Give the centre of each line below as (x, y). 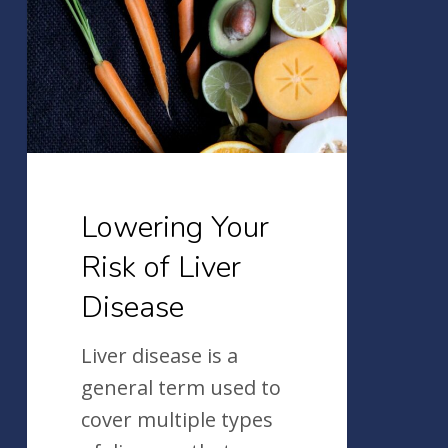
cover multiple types (177, 419)
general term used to (181, 387)
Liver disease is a (160, 355)
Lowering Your (175, 227)
